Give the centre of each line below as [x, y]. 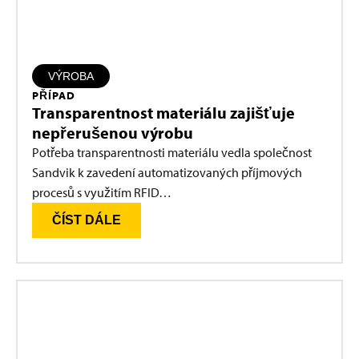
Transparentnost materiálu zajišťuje [163, 113]
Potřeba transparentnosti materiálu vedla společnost [172, 153]
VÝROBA [71, 77]
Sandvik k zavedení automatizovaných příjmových [167, 173]
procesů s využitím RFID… [102, 193]
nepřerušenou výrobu [113, 133]
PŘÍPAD [54, 96]
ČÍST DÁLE [87, 220]
